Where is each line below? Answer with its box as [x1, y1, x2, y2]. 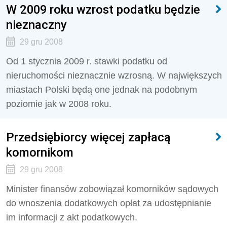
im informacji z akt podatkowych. [6, 212, 137, 222]
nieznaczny [6, 17, 67, 32]
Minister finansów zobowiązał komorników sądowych [6, 184, 218, 194]
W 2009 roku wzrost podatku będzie [6, 2, 200, 17]
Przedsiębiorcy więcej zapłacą [6, 130, 171, 144]
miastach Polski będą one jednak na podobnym [6, 85, 197, 95]
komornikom [6, 145, 73, 160]
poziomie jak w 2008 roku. [6, 99, 111, 109]
